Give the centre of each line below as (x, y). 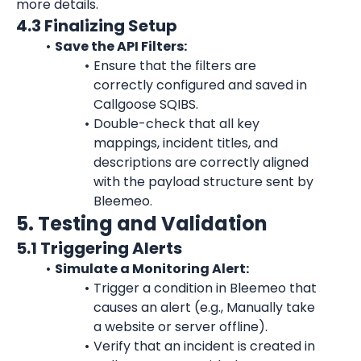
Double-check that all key (176, 124)
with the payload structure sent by (203, 182)
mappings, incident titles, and (186, 143)
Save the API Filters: (120, 46)
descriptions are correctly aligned (201, 162)
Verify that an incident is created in (204, 346)
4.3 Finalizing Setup (97, 26)
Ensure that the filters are (174, 66)
